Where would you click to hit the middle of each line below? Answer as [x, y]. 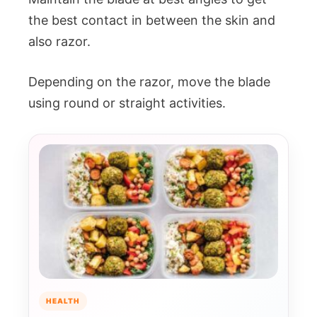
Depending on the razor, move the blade [149, 82]
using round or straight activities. [127, 103]
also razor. [59, 41]
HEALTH [63, 301]
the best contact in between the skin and [152, 20]
